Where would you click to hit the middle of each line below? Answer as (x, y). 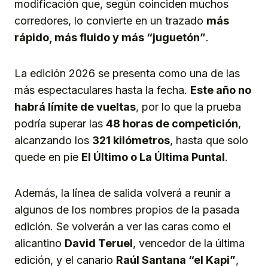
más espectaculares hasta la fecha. (102, 90)
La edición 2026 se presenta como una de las (127, 73)
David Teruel (99, 243)
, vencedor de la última (189, 243)
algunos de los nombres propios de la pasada (127, 209)
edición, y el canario (65, 260)
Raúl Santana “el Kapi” (176, 260)
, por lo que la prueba (188, 106)
